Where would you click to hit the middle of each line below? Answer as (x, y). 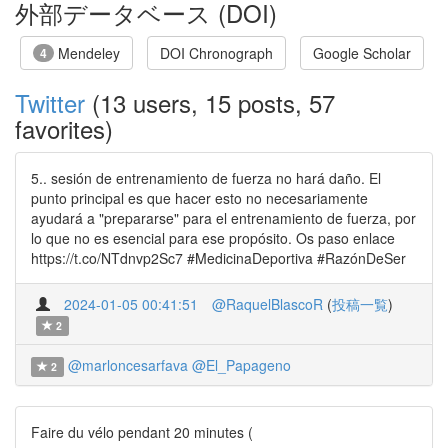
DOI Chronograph (216, 53)
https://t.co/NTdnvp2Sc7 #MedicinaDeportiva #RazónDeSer (218, 258)
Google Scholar (362, 53)
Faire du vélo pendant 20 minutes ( (142, 432)
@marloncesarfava (127, 365)
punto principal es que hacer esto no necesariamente (199, 198)
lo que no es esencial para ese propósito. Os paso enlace (213, 238)
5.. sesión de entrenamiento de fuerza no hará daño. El (206, 178)
